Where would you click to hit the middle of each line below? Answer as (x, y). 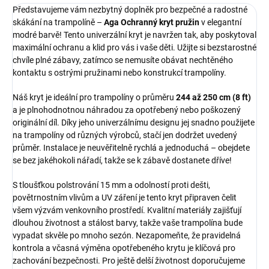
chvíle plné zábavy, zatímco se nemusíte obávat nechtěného (123, 60)
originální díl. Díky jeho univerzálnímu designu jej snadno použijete (134, 122)
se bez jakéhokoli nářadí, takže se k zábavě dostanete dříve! (122, 160)
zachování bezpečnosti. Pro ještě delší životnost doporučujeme (129, 260)
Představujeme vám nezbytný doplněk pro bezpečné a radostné (130, 9)
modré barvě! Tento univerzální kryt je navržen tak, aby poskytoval (134, 35)
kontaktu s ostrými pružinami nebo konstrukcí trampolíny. (119, 72)
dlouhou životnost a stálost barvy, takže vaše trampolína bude (128, 222)
